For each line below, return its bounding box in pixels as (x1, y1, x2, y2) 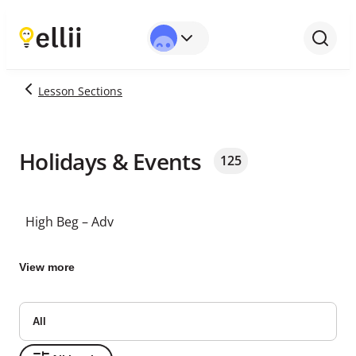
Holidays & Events (19, 145, 201, 176)
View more (19, 261, 75, 273)
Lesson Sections (38, 83, 122, 99)
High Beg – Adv (25, 213, 114, 230)
